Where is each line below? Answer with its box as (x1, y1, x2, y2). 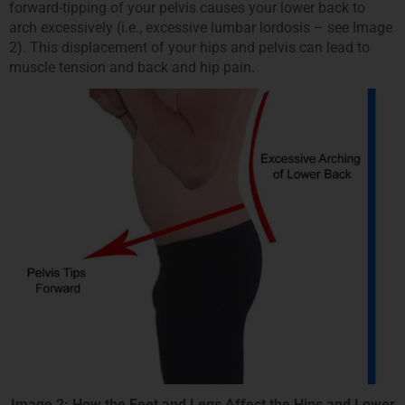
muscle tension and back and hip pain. (9, 59, 255, 77)
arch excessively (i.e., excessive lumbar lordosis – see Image (9, 19, 392, 37)
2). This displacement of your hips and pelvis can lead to (9, 39, 370, 57)
